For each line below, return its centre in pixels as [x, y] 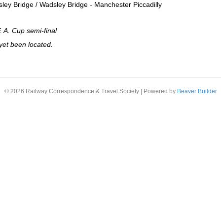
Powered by [160, 91]
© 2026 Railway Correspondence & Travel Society [72, 91]
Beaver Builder [197, 91]
